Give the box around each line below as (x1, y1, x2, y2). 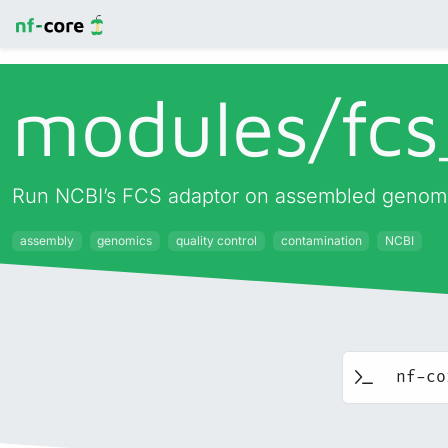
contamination (280, 233, 362, 248)
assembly (19, 233, 74, 248)
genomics (97, 233, 153, 248)
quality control (175, 233, 257, 248)
